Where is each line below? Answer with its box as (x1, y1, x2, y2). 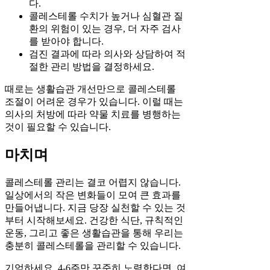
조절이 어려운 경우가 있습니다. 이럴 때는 (5, 96, 183, 107)
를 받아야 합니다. (29, 36, 104, 46)
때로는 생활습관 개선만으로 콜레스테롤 (5, 83, 176, 94)
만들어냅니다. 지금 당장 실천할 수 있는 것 (5, 202, 186, 213)
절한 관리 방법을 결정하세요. (29, 61, 154, 72)
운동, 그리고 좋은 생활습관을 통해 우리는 (5, 228, 183, 239)
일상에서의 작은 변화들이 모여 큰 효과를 (5, 190, 181, 201)
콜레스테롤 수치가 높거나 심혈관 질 (29, 10, 183, 21)
